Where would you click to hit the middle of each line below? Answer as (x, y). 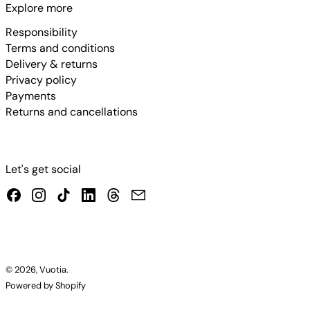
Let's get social (43, 169)
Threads (142, 193)
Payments (31, 96)
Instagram (72, 193)
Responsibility (42, 32)
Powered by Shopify (46, 285)
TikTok (87, 193)
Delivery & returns (52, 64)
